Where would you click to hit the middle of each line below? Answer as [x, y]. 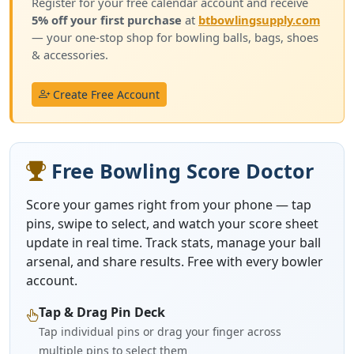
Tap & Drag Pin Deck [102, 312]
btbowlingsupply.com [259, 19]
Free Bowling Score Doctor [180, 170]
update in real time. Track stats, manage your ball [173, 242]
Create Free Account [105, 94]
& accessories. [70, 54]
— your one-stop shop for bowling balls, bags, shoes [175, 37]
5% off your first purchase [107, 19]
